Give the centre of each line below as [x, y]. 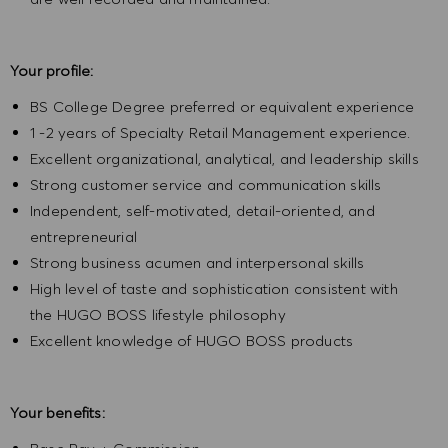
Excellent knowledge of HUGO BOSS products [192, 341]
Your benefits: [57, 413]
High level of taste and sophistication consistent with [214, 289]
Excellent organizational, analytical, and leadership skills [224, 159]
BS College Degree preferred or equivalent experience [226, 107]
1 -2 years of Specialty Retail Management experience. [222, 133]
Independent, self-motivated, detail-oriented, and [202, 211]
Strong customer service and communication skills [208, 185]
